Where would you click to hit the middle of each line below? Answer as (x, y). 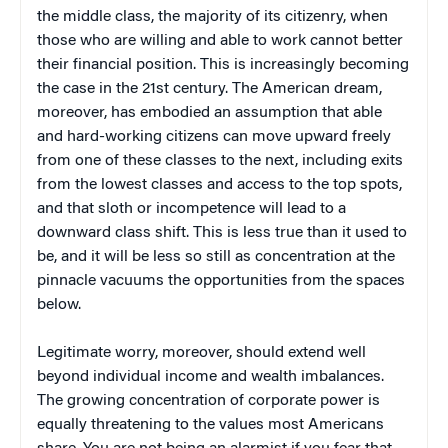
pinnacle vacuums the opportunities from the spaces (221, 280)
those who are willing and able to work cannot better (220, 40)
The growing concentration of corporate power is (208, 400)
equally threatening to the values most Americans (210, 424)
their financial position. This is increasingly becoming (223, 64)
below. (59, 304)
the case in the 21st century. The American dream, (209, 88)
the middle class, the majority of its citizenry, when (212, 16)
